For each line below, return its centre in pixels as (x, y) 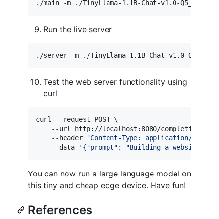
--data (57, 147)
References (60, 210)
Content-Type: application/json (149, 138)
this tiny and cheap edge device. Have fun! (107, 185)
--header (61, 138)
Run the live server (78, 29)
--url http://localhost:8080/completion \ (122, 128)
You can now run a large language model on (109, 173)
